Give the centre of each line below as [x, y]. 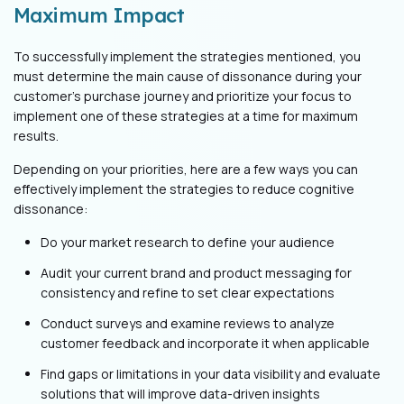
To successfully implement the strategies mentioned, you [187, 57]
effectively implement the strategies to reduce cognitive [184, 189]
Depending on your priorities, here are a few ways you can [186, 170]
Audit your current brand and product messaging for [196, 273]
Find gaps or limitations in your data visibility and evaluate [211, 374]
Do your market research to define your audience [189, 243]
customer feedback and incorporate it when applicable [205, 344]
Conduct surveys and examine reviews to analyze [188, 324]
